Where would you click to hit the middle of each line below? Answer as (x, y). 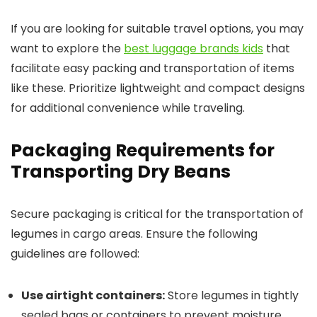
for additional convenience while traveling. (128, 108)
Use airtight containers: (93, 295)
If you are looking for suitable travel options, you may (157, 29)
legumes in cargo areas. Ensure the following (134, 234)
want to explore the (67, 48)
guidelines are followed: (75, 254)
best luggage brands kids (194, 48)
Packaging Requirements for (143, 150)
